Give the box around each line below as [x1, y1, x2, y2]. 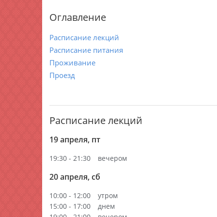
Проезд [49, 70, 75, 80]
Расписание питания [49, 45, 123, 55]
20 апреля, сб [49, 171, 100, 182]
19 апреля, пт [49, 134, 100, 145]
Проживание [49, 58, 95, 67]
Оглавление [49, 11, 106, 24]
